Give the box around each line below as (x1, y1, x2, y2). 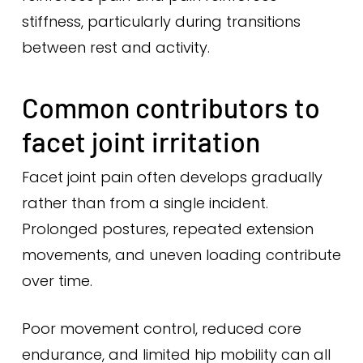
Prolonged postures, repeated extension (21, 219, 314, 239)
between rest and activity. (21, 37, 210, 58)
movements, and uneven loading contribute (21, 245, 341, 265)
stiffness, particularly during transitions (21, 11, 301, 32)
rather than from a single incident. (21, 193, 268, 213)
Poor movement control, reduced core (21, 318, 301, 339)
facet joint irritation (21, 125, 260, 158)
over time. (21, 271, 92, 291)
